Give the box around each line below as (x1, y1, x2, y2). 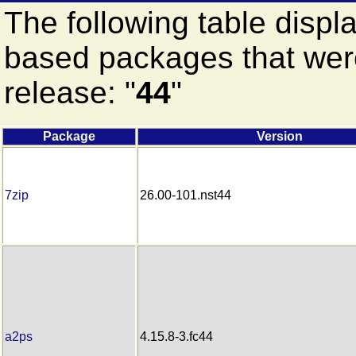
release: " (3, 75, 136, 110)
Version (257, 129, 303, 143)
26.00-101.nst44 (140, 188, 231, 202)
